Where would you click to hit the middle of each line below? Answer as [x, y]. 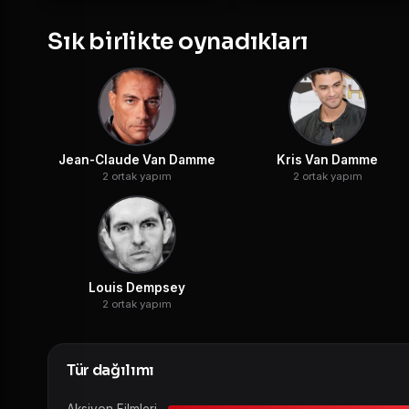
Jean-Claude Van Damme [136, 159]
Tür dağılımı [111, 370]
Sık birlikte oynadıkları [178, 41]
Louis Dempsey [136, 287]
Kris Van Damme [327, 159]
